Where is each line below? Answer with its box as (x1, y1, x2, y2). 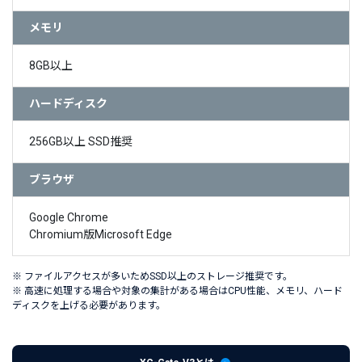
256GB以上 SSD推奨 (29, 135, 133, 149)
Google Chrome (29, 211, 108, 225)
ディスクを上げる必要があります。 (12, 300, 166, 312)
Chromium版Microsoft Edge (29, 228, 172, 242)
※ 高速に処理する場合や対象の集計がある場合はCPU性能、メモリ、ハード (12, 285, 343, 297)
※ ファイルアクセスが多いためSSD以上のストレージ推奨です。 (12, 271, 293, 283)
